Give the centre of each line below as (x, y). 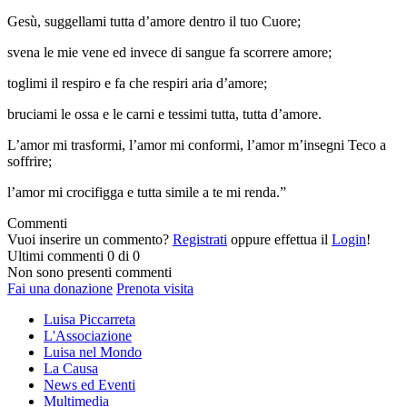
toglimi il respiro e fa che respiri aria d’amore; (137, 83)
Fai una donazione (60, 288)
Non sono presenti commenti (89, 272)
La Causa (71, 368)
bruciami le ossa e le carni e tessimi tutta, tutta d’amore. (164, 114)
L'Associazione (88, 335)
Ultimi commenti (55, 255)
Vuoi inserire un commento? (88, 239)
